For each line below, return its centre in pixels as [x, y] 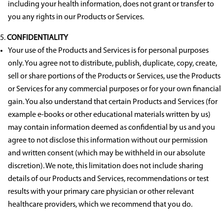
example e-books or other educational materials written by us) [109, 115]
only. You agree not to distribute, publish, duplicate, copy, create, [112, 64]
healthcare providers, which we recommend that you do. [100, 205]
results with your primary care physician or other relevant [101, 192]
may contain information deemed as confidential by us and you [111, 128]
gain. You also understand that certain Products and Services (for [113, 102]
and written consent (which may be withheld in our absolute [107, 154]
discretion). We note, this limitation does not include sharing [106, 166]
